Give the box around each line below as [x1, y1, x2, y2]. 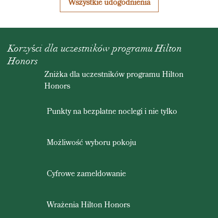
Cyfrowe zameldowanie [47, 168, 126, 179]
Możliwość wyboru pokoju [47, 137, 136, 148]
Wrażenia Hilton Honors [47, 200, 130, 210]
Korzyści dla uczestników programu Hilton [8, 45, 182, 54]
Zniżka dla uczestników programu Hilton [44, 69, 184, 80]
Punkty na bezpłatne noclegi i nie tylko [47, 106, 177, 117]
